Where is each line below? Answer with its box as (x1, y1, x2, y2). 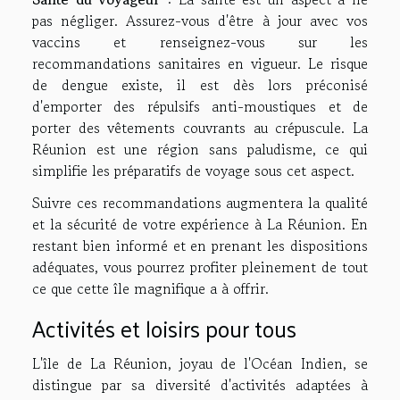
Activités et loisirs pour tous (32, 308, 296, 349)
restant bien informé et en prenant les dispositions (32, 234, 368, 256)
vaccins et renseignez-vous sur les (32, 30, 368, 53)
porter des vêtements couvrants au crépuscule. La (32, 116, 368, 138)
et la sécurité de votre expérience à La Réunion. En (32, 212, 368, 235)
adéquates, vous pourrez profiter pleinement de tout (32, 255, 368, 278)
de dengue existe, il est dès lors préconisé (32, 73, 368, 96)
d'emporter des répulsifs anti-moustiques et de (32, 95, 368, 117)
